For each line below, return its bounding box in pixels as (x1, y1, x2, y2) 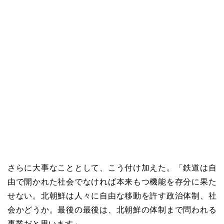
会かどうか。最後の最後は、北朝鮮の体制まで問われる (7, 205, 216, 214)
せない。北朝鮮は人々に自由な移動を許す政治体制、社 (7, 191, 216, 200)
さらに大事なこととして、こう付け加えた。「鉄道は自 (7, 163, 216, 172)
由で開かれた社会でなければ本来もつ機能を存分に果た (7, 177, 216, 186)
